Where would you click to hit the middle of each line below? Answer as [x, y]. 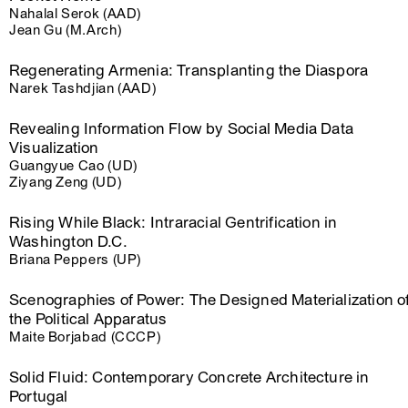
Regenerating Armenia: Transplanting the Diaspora [189, 71]
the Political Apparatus [88, 319]
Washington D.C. [68, 242]
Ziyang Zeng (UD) [66, 182]
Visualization [54, 148]
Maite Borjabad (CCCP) [85, 337]
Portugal [39, 397]
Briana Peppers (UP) [76, 260]
